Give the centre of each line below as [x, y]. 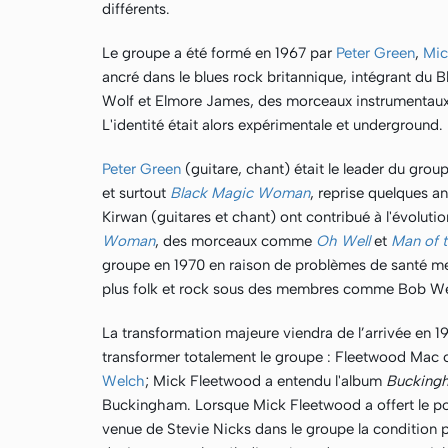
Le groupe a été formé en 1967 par [219, 53]
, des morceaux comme [235, 241]
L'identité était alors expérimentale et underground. [272, 125]
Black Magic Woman [240, 193]
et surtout [136, 193]
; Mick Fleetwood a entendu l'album [265, 381]
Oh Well [343, 241]
